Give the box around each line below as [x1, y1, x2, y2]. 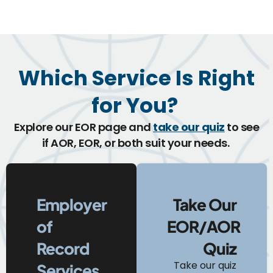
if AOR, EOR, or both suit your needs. [41, 135, 232, 151]
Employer [37, 194, 107, 214]
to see [224, 119, 260, 135]
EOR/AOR [167, 216, 240, 236]
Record [37, 238, 90, 258]
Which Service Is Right [18, 63, 255, 93]
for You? [91, 90, 182, 120]
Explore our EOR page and [13, 119, 154, 135]
